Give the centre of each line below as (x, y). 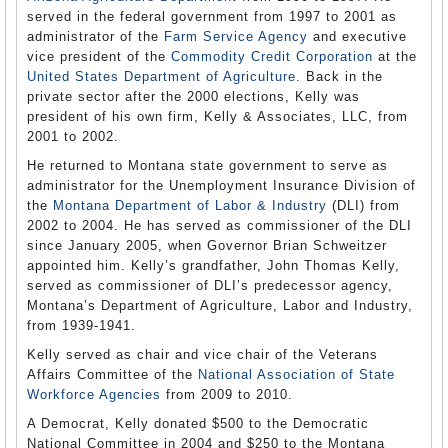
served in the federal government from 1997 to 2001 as (212, 16)
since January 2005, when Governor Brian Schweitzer (207, 245)
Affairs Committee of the (112, 374)
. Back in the (339, 76)
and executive (357, 36)
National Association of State (296, 374)
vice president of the (99, 56)
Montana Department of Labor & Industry (190, 205)
